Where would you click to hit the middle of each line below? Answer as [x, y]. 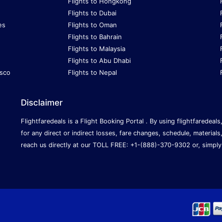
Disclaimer [42, 103]
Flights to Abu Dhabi [99, 61]
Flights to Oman [92, 25]
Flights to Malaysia [96, 49]
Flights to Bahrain [95, 37]
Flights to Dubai [92, 13]
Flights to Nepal [92, 73]
